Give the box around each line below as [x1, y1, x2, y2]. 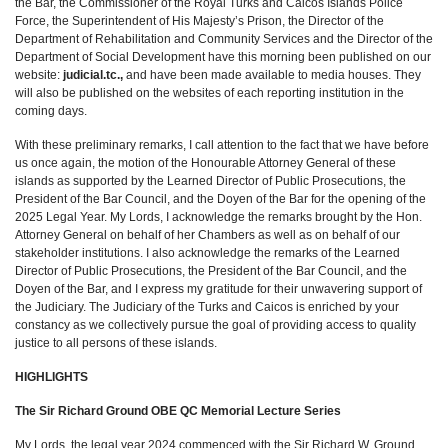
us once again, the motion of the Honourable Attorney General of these [15, 156, 396, 170]
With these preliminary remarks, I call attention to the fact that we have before [15, 138, 429, 152]
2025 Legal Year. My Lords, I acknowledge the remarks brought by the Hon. [15, 210, 422, 224]
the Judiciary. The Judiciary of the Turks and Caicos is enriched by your [15, 300, 399, 314]
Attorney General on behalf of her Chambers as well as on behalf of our [15, 228, 400, 242]
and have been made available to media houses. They [123, 68, 421, 82]
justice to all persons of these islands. [15, 336, 217, 350]
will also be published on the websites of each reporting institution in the [15, 86, 404, 100]
